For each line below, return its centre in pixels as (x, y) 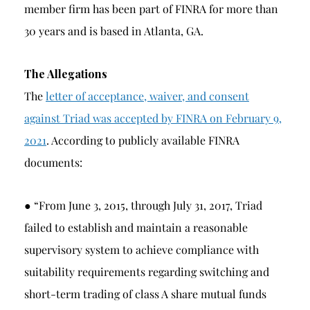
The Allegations (66, 74)
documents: (53, 162)
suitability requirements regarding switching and (147, 272)
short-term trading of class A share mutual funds (145, 294)
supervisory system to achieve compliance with (142, 249)
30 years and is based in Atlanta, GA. (114, 31)
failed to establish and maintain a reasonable (136, 227)
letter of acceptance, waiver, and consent (147, 96)
